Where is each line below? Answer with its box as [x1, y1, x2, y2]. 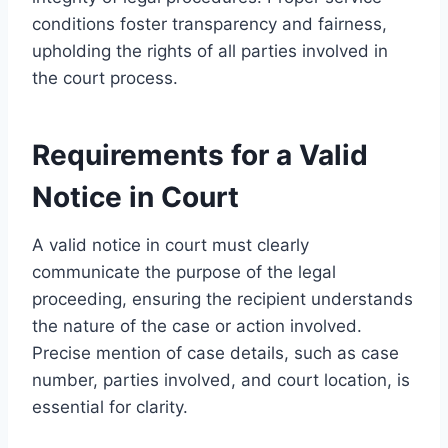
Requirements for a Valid [32, 137, 368, 172]
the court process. [32, 67, 178, 88]
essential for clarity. [32, 396, 188, 417]
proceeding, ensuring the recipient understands [32, 288, 413, 309]
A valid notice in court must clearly [32, 234, 309, 255]
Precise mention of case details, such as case [32, 342, 399, 363]
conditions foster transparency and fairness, [32, 13, 387, 34]
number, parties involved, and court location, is [32, 369, 410, 390]
